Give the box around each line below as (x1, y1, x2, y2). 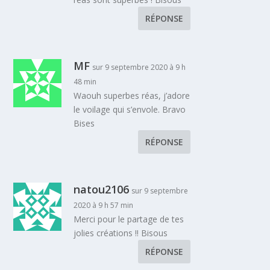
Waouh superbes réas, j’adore (74, 89, 190, 101)
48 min (74, 76, 97, 87)
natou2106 (74, 181, 130, 196)
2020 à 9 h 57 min (74, 199, 134, 210)
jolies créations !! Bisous (74, 227, 168, 239)
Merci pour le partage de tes (74, 213, 184, 225)
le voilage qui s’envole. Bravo (74, 103, 186, 115)
